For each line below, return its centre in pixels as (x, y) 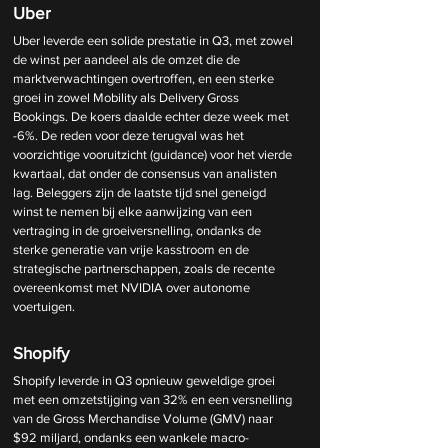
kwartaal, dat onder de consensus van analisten (146, 173)
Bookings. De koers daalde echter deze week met (152, 116)
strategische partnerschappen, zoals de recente (145, 268)
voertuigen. (44, 306)
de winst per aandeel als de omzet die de (128, 59)
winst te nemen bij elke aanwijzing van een (134, 211)
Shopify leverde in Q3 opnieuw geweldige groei (145, 380)
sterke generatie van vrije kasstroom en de (132, 249)
